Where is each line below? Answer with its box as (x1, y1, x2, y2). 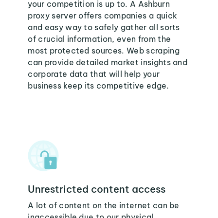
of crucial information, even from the (28, 34, 171, 44)
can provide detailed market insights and (28, 57, 188, 67)
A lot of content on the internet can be (28, 200, 180, 210)
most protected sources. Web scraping (28, 46, 180, 55)
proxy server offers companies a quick (28, 11, 178, 20)
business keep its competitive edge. (28, 81, 169, 91)
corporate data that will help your (28, 69, 160, 79)
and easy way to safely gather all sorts (28, 22, 180, 32)
